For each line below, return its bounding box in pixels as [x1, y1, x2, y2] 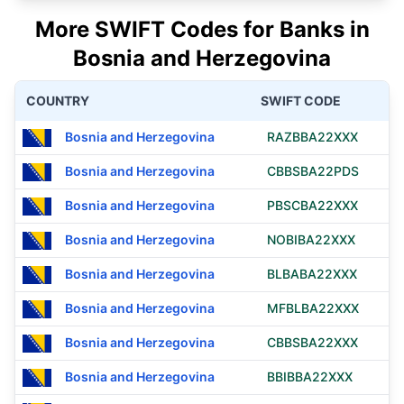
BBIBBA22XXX [267, 369, 353, 384]
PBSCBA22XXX [267, 197, 358, 213]
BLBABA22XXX [267, 266, 357, 281]
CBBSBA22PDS [267, 163, 359, 179]
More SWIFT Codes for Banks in [34, 16, 370, 42]
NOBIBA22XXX [267, 232, 355, 247]
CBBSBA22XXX [267, 335, 358, 350]
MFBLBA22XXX [267, 300, 359, 316]
